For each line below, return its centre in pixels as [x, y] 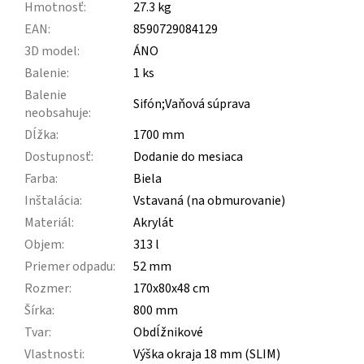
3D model [51, 51]
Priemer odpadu [69, 266]
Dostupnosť [58, 156]
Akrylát [154, 222]
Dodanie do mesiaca [188, 156]
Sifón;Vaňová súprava [192, 104]
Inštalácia [52, 200]
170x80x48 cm [171, 288]
